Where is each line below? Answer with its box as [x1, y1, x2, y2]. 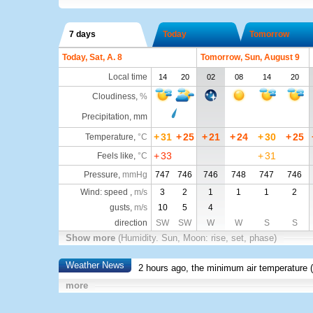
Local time [108, 72, 147, 82]
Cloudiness [92, 92, 136, 101]
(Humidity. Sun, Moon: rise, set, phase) [117, 233, 277, 243]
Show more [65, 233, 118, 243]
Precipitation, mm [81, 112, 147, 122]
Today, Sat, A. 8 [61, 52, 122, 62]
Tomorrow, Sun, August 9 [200, 52, 300, 62]
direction [114, 218, 147, 228]
